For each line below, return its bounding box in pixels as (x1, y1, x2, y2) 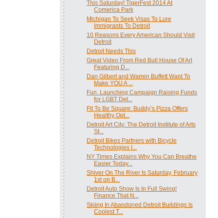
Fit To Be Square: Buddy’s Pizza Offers (86, 105, 188, 112)
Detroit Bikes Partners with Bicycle (86, 137, 177, 144)
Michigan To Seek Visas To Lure (86, 15, 171, 22)
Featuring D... (93, 63, 129, 71)
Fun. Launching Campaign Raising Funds (86, 89, 197, 96)
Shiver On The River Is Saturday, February (86, 169, 198, 176)
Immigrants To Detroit (93, 22, 150, 29)
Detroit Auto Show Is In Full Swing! (86, 185, 177, 192)
